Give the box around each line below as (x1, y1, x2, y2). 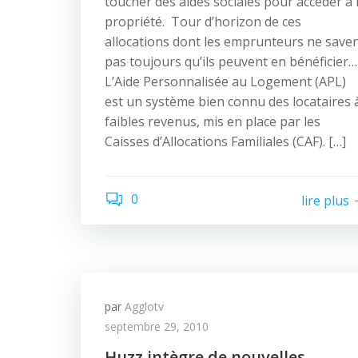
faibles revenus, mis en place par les (105, 113, 320, 130)
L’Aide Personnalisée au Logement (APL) (105, 73, 346, 90)
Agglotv (125, 299, 164, 314)
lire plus (301, 191, 349, 209)
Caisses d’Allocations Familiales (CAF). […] (105, 133, 346, 150)
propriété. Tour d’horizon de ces (105, 13, 301, 30)
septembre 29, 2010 (105, 319, 209, 334)
